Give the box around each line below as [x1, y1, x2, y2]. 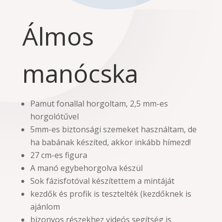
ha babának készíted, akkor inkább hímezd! [30, 136, 191, 148]
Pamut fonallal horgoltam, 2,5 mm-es [30, 98, 168, 109]
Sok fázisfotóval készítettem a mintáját [30, 175, 174, 186]
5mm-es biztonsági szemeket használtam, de [30, 123, 197, 135]
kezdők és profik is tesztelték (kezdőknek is [30, 188, 191, 199]
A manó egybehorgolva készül [30, 162, 143, 173]
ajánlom [30, 201, 60, 212]
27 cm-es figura [30, 149, 87, 161]
